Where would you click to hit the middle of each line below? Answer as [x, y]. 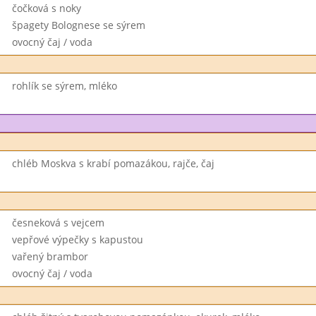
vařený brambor [50, 256]
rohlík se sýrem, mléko [64, 86]
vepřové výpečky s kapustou [77, 239]
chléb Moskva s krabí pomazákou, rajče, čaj [113, 163]
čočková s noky [46, 8]
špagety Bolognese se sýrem [78, 25]
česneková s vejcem [58, 223]
